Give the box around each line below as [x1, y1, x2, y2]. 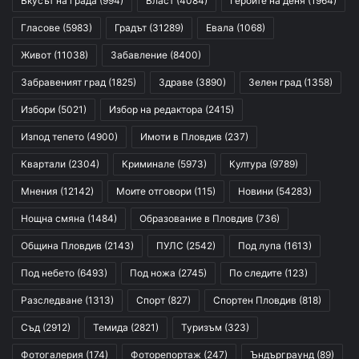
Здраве [159, 75, 193, 88]
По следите [229, 266, 282, 279]
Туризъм [181, 321, 222, 333]
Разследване [21, 293, 83, 306]
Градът [115, 21, 147, 34]
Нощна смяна [21, 212, 85, 224]
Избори [21, 103, 55, 115]
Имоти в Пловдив [140, 130, 222, 143]
